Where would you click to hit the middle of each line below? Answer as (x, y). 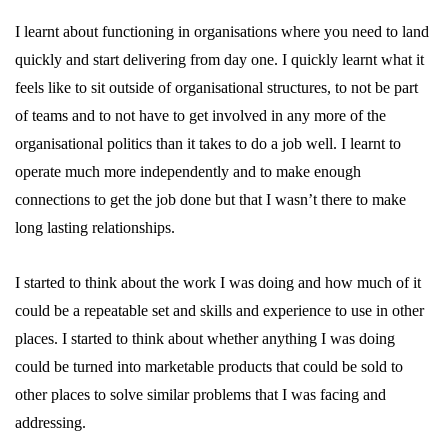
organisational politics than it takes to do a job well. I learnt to (208, 143)
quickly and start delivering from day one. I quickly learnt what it (219, 59)
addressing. (50, 422)
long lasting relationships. (97, 227)
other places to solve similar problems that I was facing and (200, 394)
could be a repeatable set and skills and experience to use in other (219, 310)
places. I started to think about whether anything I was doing (205, 338)
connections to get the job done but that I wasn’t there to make (210, 199)
